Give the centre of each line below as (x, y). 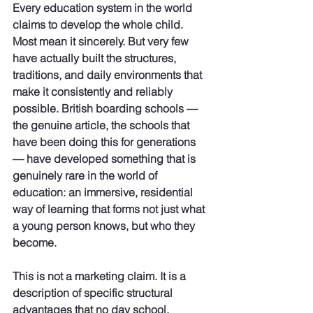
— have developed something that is (105, 159)
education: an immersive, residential (104, 192)
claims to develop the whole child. (99, 25)
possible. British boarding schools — (107, 109)
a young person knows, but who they (105, 226)
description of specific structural (94, 293)
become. (35, 243)
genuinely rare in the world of (86, 176)
